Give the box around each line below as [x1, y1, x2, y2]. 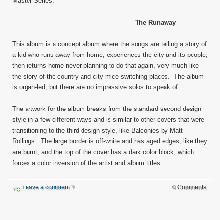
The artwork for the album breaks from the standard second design [12, 105, 201, 112]
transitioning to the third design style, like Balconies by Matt [12, 127, 183, 134]
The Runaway [135, 19, 176, 26]
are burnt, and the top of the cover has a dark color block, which [12, 148, 194, 156]
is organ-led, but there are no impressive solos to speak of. [12, 83, 180, 91]
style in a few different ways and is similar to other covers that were [12, 116, 204, 123]
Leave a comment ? [22, 184, 75, 191]
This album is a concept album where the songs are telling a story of [12, 40, 207, 48]
